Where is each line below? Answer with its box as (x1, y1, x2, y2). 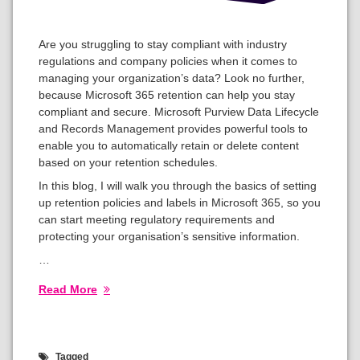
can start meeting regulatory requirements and (39, 213, 275, 227)
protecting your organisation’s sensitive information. (39, 230, 300, 243)
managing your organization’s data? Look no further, (39, 72, 305, 85)
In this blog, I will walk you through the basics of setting (39, 179, 317, 193)
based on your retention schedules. (39, 156, 218, 170)
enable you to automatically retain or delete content (39, 139, 299, 153)
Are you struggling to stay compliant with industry (39, 38, 287, 51)
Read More (39, 283, 97, 297)
